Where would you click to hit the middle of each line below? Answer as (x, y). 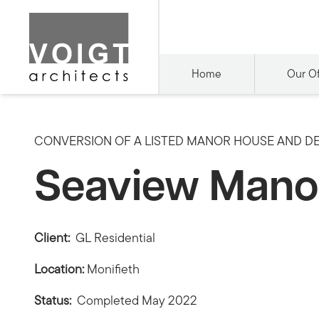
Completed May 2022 (136, 300)
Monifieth (113, 269)
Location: (59, 269)
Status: (53, 300)
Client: (53, 237)
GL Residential (115, 237)
